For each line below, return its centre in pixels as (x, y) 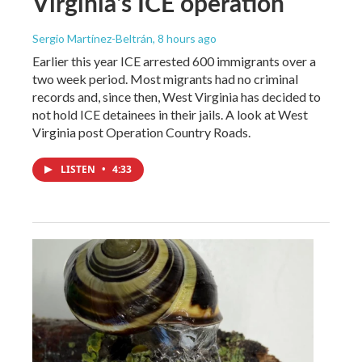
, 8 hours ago (185, 38)
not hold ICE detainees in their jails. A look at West (170, 114)
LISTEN (79, 169)
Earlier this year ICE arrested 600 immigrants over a (174, 61)
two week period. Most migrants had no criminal (165, 78)
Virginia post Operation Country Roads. (141, 132)
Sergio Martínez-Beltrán (93, 38)
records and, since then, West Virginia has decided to (177, 96)
